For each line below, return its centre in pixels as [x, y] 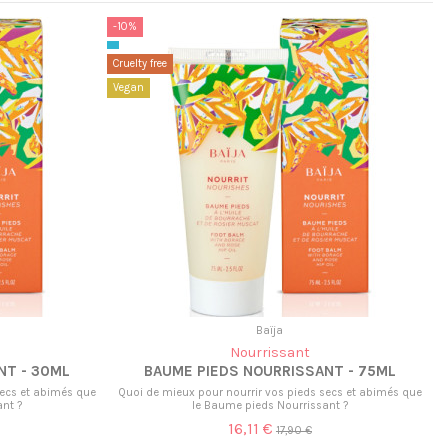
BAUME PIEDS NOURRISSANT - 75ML [269, 371]
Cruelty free [139, 63]
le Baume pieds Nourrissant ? [269, 405]
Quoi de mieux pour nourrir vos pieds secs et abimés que [269, 392]
